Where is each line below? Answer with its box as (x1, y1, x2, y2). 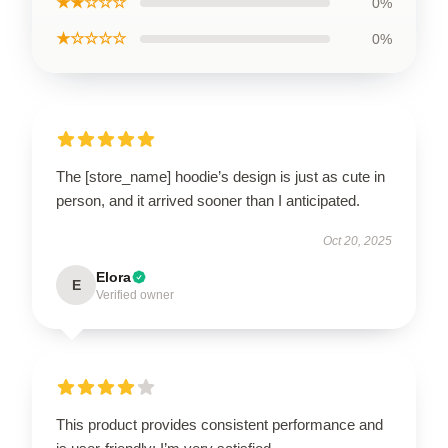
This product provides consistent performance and (56, 416, 383, 433)
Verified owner (96, 288, 174, 302)
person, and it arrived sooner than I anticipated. (56, 192, 360, 209)
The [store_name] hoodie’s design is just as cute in (56, 168, 385, 185)
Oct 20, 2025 (323, 234, 392, 248)
